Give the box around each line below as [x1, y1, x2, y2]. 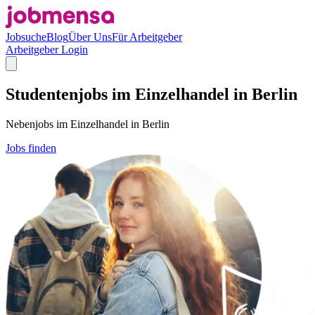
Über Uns [68, 31, 112, 43]
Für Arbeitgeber [112, 31, 182, 43]
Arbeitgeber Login [6, 44, 88, 56]
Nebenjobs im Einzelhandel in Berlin [6, 117, 169, 130]
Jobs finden [6, 141, 56, 154]
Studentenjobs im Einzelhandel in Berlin [6, 84, 297, 103]
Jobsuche [6, 31, 46, 43]
